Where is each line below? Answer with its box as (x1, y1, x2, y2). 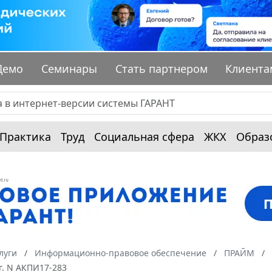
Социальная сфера (94, 129, 194, 144)
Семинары (41, 61, 98, 76)
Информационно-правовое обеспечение (35, 247, 206, 259)
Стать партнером (115, 61, 208, 76)
